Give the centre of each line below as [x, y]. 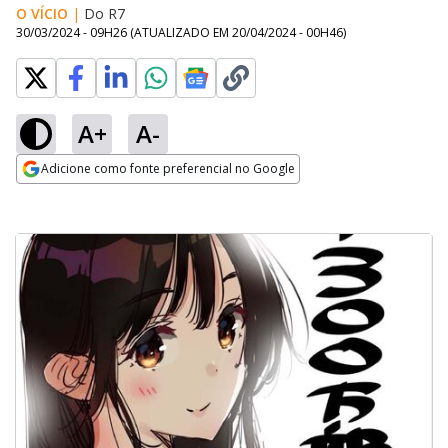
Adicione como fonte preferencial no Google [168, 168]
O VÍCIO [42, 13]
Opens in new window [97, 196]
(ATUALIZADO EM [181, 32]
